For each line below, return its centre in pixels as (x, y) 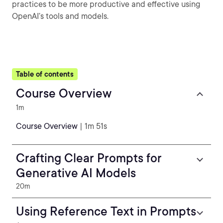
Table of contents (45, 74)
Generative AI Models (76, 173)
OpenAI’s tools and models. (60, 16)
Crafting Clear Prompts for (89, 158)
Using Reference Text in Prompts (106, 211)
